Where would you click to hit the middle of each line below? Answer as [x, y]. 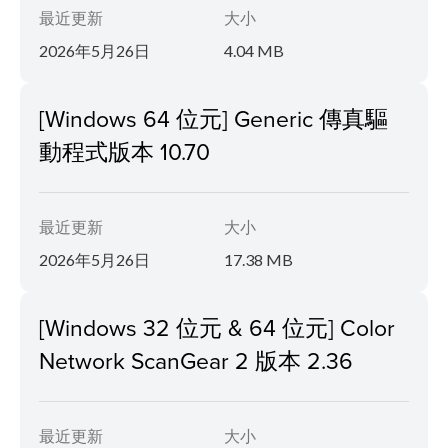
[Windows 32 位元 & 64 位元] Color [217, 326]
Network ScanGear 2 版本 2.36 [196, 359]
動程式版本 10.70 [124, 150]
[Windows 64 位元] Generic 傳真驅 [213, 117]
